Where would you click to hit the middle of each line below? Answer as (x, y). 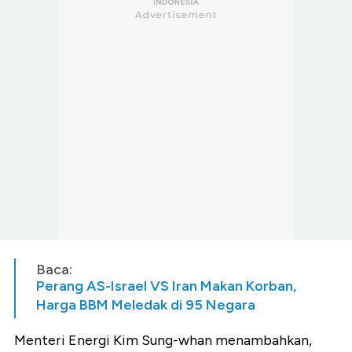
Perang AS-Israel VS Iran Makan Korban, (166, 286)
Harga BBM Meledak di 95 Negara (146, 304)
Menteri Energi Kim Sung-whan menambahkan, (163, 340)
